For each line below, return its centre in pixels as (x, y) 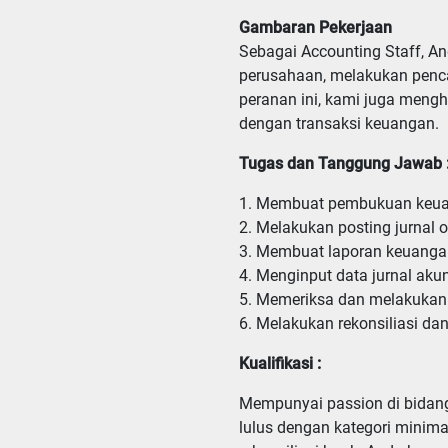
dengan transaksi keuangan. (339, 123)
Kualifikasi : (280, 363)
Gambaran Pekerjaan (315, 27)
